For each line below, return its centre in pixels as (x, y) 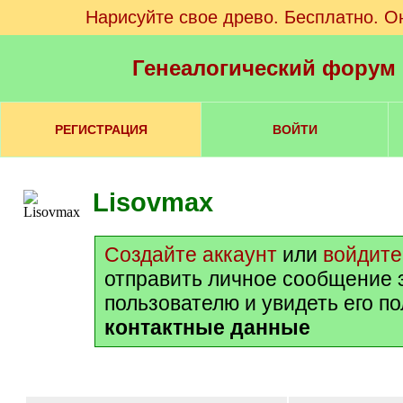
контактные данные (207, 327)
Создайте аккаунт (191, 255)
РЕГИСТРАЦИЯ (101, 130)
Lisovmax (153, 202)
